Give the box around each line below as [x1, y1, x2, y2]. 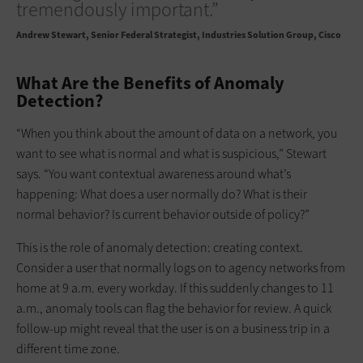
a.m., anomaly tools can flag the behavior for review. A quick [16, 299, 331, 317]
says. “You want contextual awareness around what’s [16, 164, 291, 182]
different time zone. [16, 340, 120, 357]
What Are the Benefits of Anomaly [16, 70, 284, 95]
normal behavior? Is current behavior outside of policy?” [16, 205, 310, 223]
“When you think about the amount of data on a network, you [16, 124, 337, 142]
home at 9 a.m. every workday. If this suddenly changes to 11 [16, 279, 334, 297]
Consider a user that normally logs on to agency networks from [16, 258, 345, 276]
